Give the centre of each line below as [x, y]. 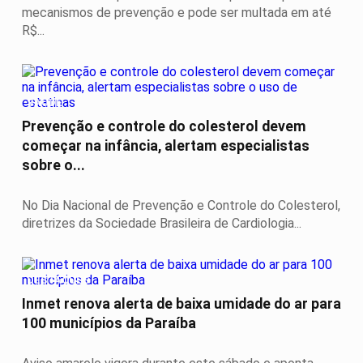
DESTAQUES [58, 280]
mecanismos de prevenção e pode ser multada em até [177, 13]
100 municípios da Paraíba [109, 324]
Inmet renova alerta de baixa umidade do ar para [181, 304]
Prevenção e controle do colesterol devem [164, 127]
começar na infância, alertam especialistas [166, 146]
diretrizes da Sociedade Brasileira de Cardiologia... [162, 224]
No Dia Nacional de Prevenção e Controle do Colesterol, [181, 206]
